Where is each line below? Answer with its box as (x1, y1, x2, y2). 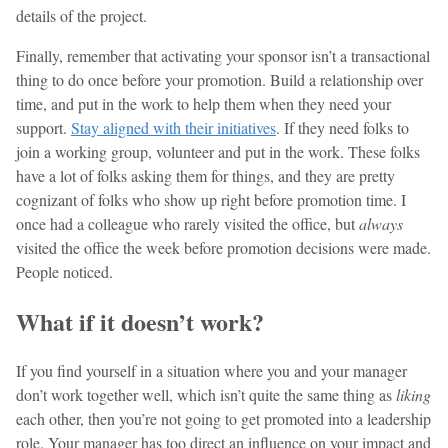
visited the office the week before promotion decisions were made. (16, 236, 431, 258)
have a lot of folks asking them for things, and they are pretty (16, 164, 395, 186)
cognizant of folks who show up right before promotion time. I (16, 188, 406, 210)
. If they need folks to (276, 116, 409, 138)
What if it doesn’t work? (16, 303, 264, 339)
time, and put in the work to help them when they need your (16, 92, 391, 114)
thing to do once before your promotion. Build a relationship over (16, 68, 423, 90)
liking (396, 384, 431, 406)
